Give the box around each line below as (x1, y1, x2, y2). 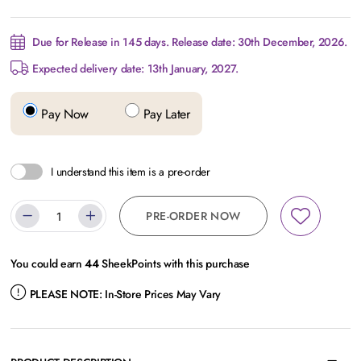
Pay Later (139, 105, 190, 124)
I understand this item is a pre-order (51, 164, 210, 180)
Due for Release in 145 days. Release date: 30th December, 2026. (29, 34, 348, 50)
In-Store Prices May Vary (102, 286, 221, 303)
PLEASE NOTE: (29, 286, 102, 303)
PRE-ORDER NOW (146, 208, 241, 225)
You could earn (10, 255, 85, 272)
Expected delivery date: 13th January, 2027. (29, 60, 239, 77)
